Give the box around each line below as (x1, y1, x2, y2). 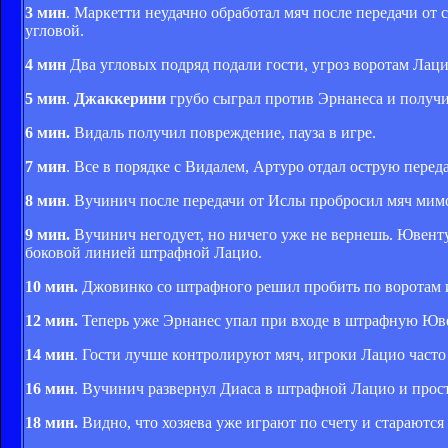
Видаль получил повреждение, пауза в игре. (70, 123, 376, 141)
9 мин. (25, 225, 70, 243)
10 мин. (25, 277, 78, 295)
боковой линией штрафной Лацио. (25, 243, 262, 261)
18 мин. (25, 413, 78, 431)
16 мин (25, 379, 74, 397)
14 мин (25, 345, 74, 363)
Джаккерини (70, 89, 170, 107)
